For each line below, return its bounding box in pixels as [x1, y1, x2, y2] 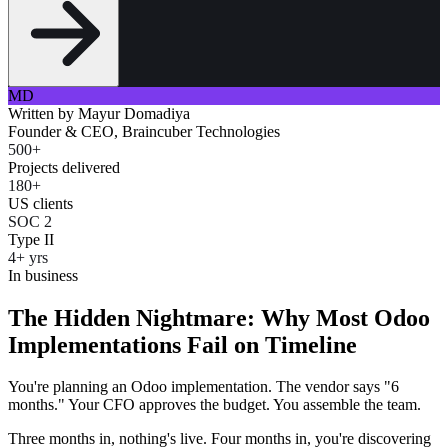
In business [8, 266, 78, 284]
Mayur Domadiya [78, 104, 190, 122]
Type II [8, 230, 54, 248]
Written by [8, 104, 78, 122]
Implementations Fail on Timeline [8, 331, 357, 358]
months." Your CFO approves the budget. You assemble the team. [8, 396, 421, 414]
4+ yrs [8, 248, 48, 266]
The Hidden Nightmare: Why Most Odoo [8, 304, 430, 331]
